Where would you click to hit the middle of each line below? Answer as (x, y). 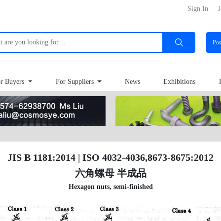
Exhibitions (180, 82)
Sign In (198, 9)
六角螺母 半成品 (110, 173)
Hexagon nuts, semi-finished (110, 187)
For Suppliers (75, 82)
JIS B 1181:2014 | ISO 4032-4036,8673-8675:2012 (110, 157)
